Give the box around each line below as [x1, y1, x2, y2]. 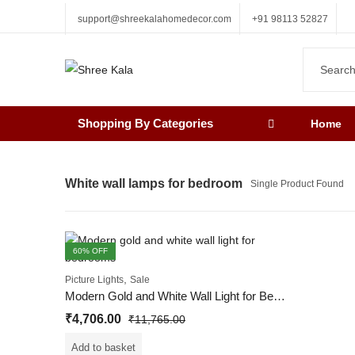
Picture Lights [65, 274, 124, 285]
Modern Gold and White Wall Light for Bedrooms [273, 289, 285, 303]
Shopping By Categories [78, 116, 213, 130]
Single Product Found [250, 178, 344, 189]
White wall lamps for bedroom [65, 177, 242, 190]
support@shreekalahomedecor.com [78, 13, 231, 25]
